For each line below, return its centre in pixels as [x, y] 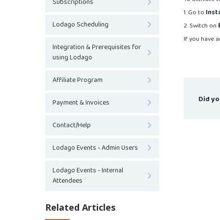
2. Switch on [201, 26]
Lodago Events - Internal [88, 170]
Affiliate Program [78, 80]
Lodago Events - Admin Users [95, 148]
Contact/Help [72, 125]
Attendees [68, 181]
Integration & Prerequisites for [97, 47]
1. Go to [195, 12]
